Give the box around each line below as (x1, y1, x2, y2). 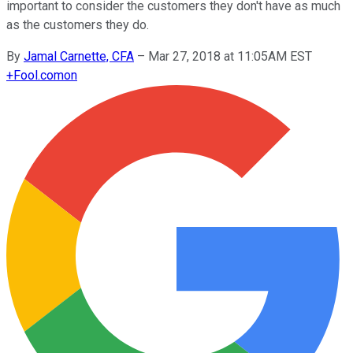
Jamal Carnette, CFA (24, 48, 134, 64)
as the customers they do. (6, 17, 149, 32)
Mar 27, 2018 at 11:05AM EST (148, 48, 312, 64)
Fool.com (13, 67, 64, 83)
